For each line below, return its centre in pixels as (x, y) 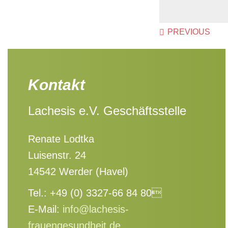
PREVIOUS (189, 32)
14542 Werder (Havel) (78, 172)
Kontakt (56, 85)
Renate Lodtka (61, 139)
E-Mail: (45, 209)
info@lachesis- (96, 209)
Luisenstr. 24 (57, 155)
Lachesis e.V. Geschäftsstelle (107, 111)
